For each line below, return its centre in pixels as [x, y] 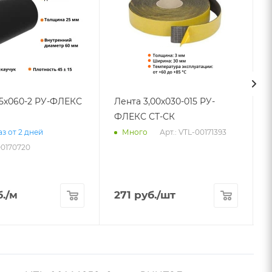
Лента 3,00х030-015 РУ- [165, 101]
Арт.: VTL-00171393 [193, 132]
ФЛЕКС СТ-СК [144, 116]
